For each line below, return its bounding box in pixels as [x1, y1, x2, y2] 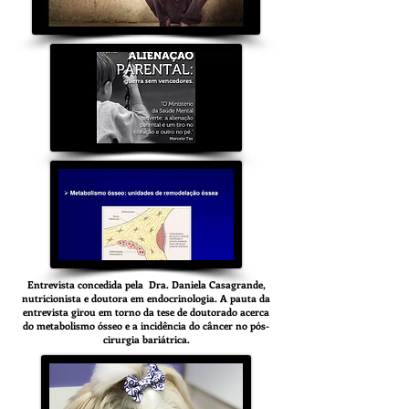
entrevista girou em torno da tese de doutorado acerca [23, 305, 269, 319]
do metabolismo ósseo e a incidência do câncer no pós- [23, 319, 269, 332]
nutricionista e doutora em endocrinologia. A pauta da [22, 291, 270, 305]
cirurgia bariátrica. [102, 332, 190, 346]
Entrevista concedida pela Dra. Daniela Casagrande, [26, 278, 266, 291]
